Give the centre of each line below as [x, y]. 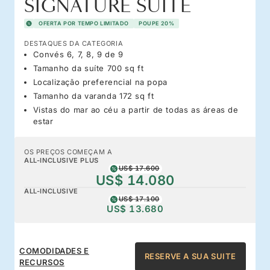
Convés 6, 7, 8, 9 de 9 [78, 54]
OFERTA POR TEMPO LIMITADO [84, 23]
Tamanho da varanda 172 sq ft [93, 96]
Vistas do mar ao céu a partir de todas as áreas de [136, 109]
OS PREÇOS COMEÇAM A [68, 152]
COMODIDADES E [54, 250]
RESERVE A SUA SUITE [190, 256]
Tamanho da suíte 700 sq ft [88, 68]
